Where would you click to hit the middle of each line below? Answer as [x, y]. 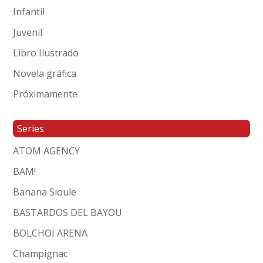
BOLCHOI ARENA [50, 233]
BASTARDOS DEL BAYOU [68, 212]
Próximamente [45, 94]
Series [31, 128]
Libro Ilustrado [46, 53]
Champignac [41, 253]
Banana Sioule [45, 192]
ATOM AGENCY [47, 151]
